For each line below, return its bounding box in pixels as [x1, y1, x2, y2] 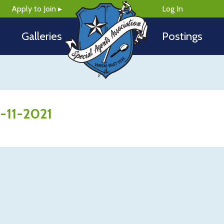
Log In [162, 4, 183, 13]
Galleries [21, 29, 62, 43]
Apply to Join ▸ [11, 4, 62, 13]
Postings [162, 29, 202, 43]
